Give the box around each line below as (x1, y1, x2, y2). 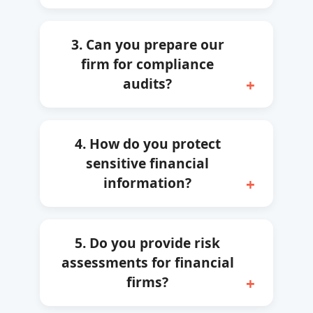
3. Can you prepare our (71, 34, 224, 54)
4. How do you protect (74, 133, 221, 153)
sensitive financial (86, 153, 209, 173)
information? (103, 173, 191, 192)
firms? (126, 272, 168, 291)
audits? (123, 73, 172, 93)
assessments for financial (61, 252, 234, 272)
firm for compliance (81, 54, 214, 73)
